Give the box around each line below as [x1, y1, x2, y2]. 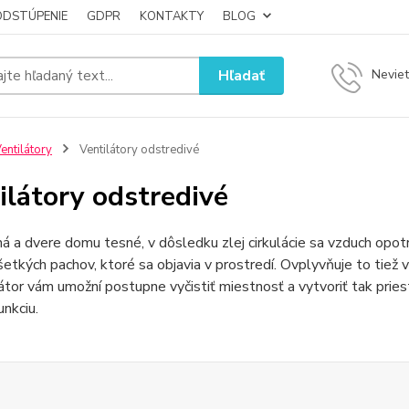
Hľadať [218, 65, 266, 86]
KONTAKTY [140, 8, 204, 25]
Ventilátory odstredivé [76, 142, 199, 158]
